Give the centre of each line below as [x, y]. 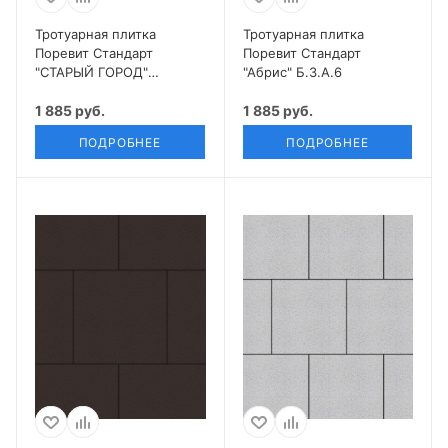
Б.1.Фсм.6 [65, 90]
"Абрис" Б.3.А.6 [292, 71]
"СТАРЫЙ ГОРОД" [91, 71]
